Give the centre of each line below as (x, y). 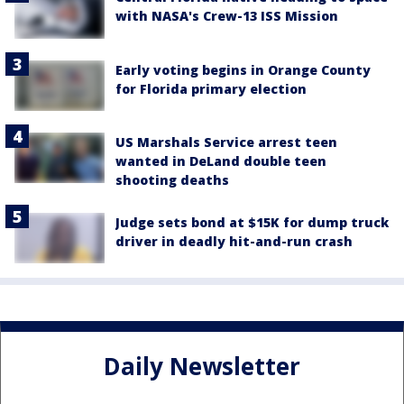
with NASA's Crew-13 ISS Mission (227, 16)
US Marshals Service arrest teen (226, 142)
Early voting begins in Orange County (243, 69)
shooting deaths (172, 179)
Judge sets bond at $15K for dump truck (252, 222)
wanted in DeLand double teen (221, 161)
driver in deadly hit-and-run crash (234, 241)
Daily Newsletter (202, 366)
